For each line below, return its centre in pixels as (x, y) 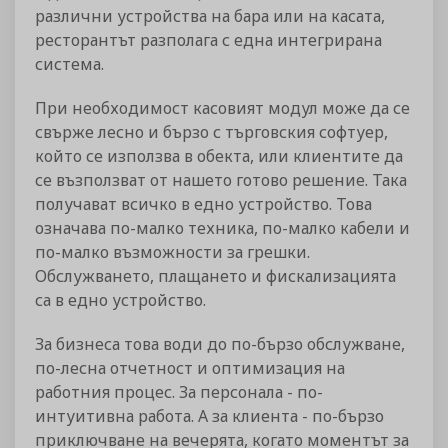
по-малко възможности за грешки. (172, 252)
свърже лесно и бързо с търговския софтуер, (211, 132)
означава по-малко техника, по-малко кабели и (222, 228)
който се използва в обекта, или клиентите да (219, 156)
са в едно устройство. (120, 300)
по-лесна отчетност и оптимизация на (190, 368)
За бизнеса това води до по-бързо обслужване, (220, 344)
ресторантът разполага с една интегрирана (208, 40)
